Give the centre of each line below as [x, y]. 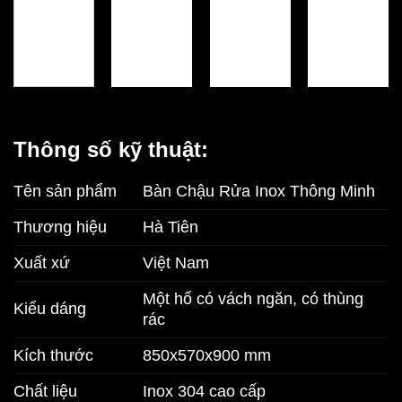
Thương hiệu [60, 227]
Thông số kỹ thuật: [111, 150]
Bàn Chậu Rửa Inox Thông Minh [258, 192]
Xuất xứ [42, 263]
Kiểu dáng [50, 309]
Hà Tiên [170, 227]
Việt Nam [175, 263]
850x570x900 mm [206, 356]
